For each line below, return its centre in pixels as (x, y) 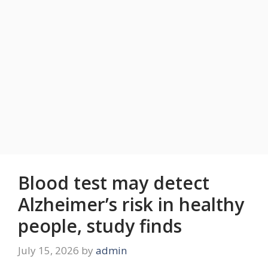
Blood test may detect (114, 182)
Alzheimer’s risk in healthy (131, 204)
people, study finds (100, 226)
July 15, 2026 (48, 251)
